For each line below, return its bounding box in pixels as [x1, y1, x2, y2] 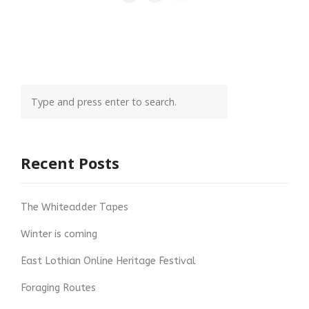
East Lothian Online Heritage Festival [21, 255, 196, 268]
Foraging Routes [21, 282, 96, 295]
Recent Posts [21, 152, 119, 174]
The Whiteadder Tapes [21, 201, 128, 214]
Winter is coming [21, 228, 97, 241]
